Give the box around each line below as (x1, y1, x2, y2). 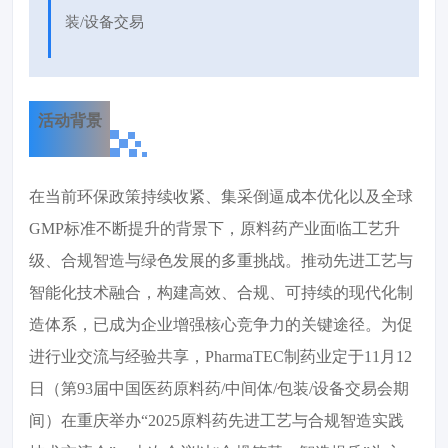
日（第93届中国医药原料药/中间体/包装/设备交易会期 (29, 380, 409, 398)
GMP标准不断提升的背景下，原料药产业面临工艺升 (29, 220, 400, 238)
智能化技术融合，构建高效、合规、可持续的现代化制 (29, 284, 413, 302)
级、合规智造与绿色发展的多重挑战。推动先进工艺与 (29, 252, 413, 270)
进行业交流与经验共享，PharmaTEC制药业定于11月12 (29, 348, 412, 366)
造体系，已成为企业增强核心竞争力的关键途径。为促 (29, 316, 413, 334)
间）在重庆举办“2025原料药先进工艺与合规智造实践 (29, 412, 404, 430)
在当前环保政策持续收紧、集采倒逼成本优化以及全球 (29, 188, 413, 206)
